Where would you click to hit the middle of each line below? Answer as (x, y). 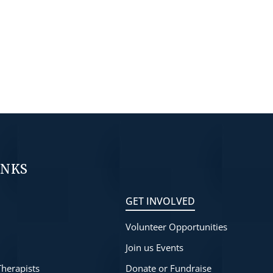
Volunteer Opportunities (176, 227)
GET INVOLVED (160, 201)
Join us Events (154, 247)
